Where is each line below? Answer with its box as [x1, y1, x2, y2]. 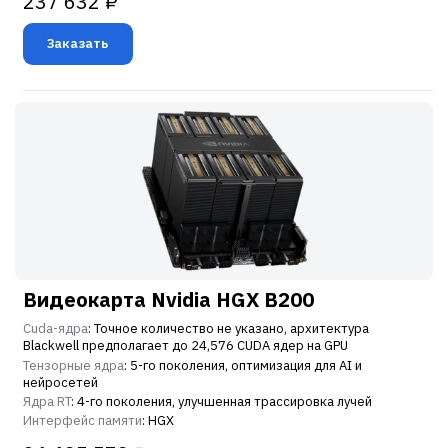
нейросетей [23, 373, 98, 391]
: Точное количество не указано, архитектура [88, 320, 369, 338]
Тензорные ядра [23, 356, 124, 374]
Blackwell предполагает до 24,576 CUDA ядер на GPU [23, 337, 348, 355]
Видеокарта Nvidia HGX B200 [23, 286, 314, 314]
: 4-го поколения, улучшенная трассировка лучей [71, 392, 372, 410]
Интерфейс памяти [23, 412, 142, 430]
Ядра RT [23, 392, 71, 410]
